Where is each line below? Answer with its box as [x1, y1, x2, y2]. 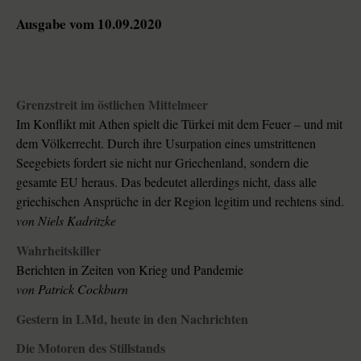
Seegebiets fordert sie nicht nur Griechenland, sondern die [16, 154, 309, 171]
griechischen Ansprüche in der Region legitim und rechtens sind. [16, 193, 344, 210]
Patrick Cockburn [38, 280, 128, 297]
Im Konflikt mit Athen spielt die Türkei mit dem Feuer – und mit [16, 115, 163, 132]
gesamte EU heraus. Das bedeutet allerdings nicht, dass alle [16, 173, 317, 190]
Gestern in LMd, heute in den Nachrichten [16, 309, 248, 328]
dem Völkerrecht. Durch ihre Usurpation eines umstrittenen [16, 135, 316, 151]
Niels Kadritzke [38, 212, 116, 229]
